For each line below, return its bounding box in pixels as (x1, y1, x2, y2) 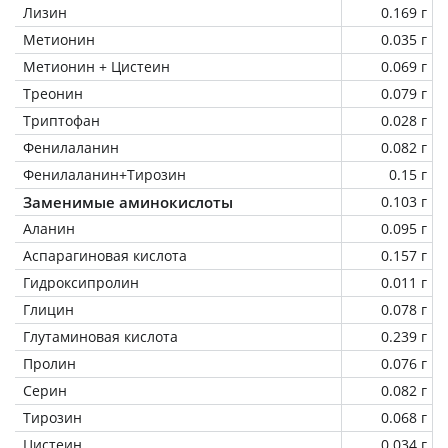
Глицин (23, 299, 74, 319)
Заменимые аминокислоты (23, 191, 233, 212)
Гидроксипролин (23, 272, 139, 292)
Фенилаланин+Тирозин (23, 164, 186, 184)
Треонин (23, 83, 83, 103)
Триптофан (23, 110, 100, 130)
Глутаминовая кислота (23, 326, 178, 346)
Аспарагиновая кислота (23, 245, 187, 265)
